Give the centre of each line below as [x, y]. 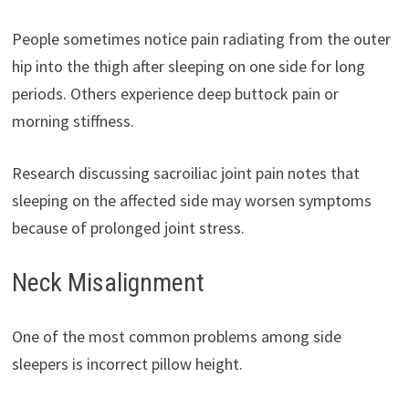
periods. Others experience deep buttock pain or [175, 94]
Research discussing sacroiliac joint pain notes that [185, 173]
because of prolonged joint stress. [128, 228]
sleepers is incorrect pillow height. [127, 364]
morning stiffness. [73, 121]
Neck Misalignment [108, 283]
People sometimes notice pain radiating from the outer [201, 39]
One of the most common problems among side [176, 336]
